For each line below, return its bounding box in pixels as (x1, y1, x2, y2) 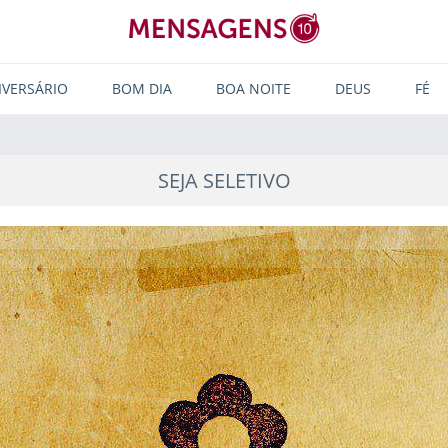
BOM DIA (111, 79, 172, 98)
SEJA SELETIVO (157, 167, 291, 194)
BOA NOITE (215, 79, 291, 98)
